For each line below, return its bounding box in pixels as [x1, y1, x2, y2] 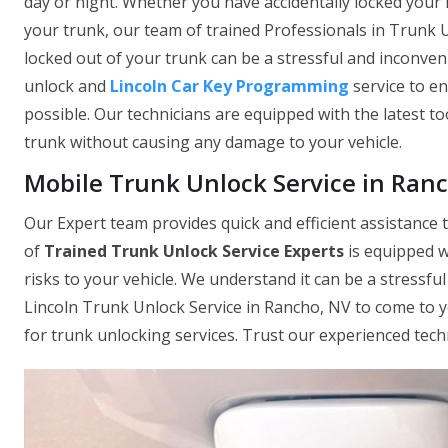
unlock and [24, 75, 110, 98]
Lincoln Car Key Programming [110, 75, 349, 98]
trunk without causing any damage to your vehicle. [24, 131, 402, 154]
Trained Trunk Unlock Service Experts [44, 240, 344, 263]
